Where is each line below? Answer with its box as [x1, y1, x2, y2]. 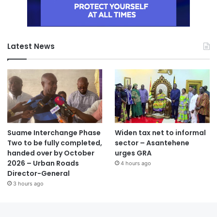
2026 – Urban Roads [7, 158, 79, 168]
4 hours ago [120, 159, 151, 167]
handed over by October [7, 148, 94, 158]
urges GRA [114, 148, 152, 158]
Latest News [7, 41, 55, 51]
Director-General [7, 168, 70, 178]
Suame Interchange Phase [7, 127, 101, 138]
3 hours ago [13, 180, 44, 187]
